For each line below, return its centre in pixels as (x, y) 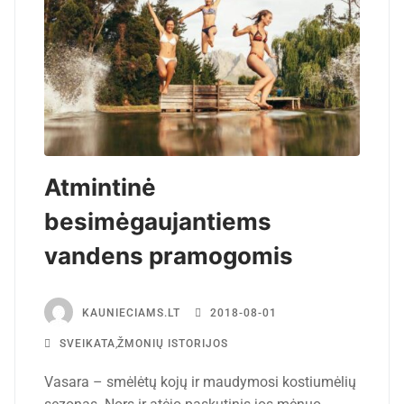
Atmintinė (100, 188)
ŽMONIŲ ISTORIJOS (173, 344)
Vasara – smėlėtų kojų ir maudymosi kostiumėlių (200, 382)
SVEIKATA (86, 344)
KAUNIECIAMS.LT (131, 313)
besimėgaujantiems (158, 222)
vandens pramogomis (169, 256)
